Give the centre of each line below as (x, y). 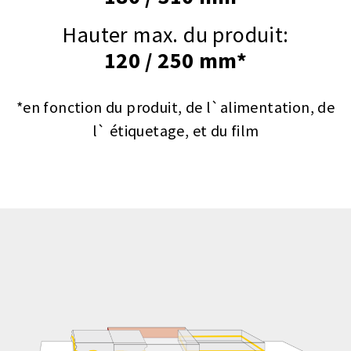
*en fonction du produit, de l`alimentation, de (175, 107)
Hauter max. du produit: (175, 35)
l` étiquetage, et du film (175, 131)
